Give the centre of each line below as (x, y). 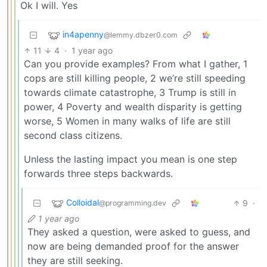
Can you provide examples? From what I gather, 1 (136, 64)
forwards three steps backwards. (98, 174)
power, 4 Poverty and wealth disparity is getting (133, 107)
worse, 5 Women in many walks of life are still (127, 121)
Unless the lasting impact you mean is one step (131, 159)
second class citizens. (73, 136)
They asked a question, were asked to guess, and (139, 232)
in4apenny (83, 35)
